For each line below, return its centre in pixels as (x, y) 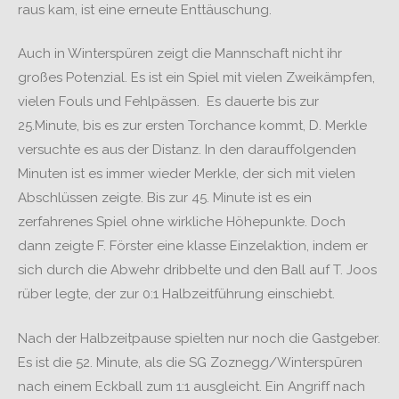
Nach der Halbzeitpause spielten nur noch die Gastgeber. (199, 338)
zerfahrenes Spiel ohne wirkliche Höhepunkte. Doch (182, 222)
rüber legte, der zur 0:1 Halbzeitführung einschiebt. (176, 294)
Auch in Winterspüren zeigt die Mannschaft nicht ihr (180, 53)
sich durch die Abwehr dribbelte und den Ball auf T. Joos (197, 270)
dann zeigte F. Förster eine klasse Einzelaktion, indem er (193, 246)
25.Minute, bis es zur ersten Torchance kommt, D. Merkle (192, 126)
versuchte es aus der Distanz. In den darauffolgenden (187, 150)
